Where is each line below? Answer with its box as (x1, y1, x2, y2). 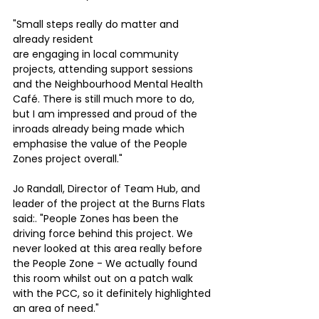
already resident (13, 31, 93, 46)
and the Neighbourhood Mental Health (13, 76, 206, 91)
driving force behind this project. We (13, 226, 196, 241)
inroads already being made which (13, 121, 187, 136)
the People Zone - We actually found (13, 256, 200, 271)
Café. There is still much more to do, (13, 91, 197, 106)
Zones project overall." (13, 151, 122, 166)
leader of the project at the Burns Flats (13, 196, 208, 211)
